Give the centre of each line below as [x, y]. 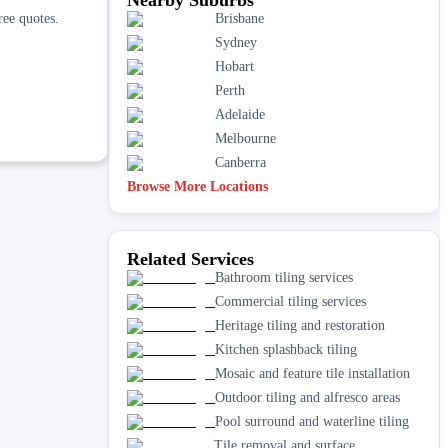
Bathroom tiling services [284, 277]
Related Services [190, 258]
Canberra [240, 162]
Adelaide [240, 114]
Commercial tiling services [290, 301]
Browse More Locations [197, 186]
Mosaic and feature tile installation [312, 373]
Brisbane [239, 18]
